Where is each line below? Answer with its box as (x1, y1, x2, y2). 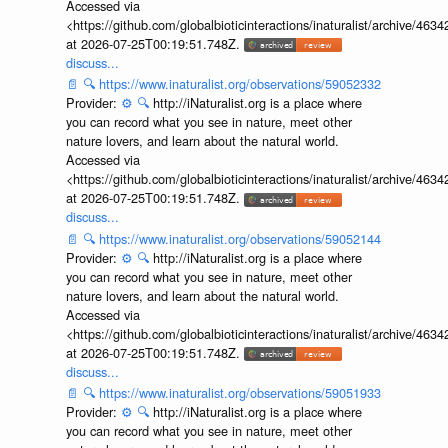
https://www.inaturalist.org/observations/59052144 (98, 228, 381, 248)
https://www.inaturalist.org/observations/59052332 (98, 74, 381, 94)
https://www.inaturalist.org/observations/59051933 (98, 383, 381, 403)
